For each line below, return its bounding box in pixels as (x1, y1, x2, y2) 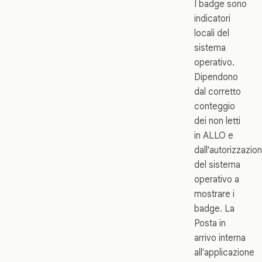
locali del (194, 27, 229, 39)
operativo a (194, 173, 239, 185)
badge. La (194, 202, 235, 214)
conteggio (194, 100, 235, 112)
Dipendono (194, 71, 238, 82)
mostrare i (194, 188, 235, 199)
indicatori (194, 12, 230, 24)
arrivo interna (194, 232, 246, 243)
